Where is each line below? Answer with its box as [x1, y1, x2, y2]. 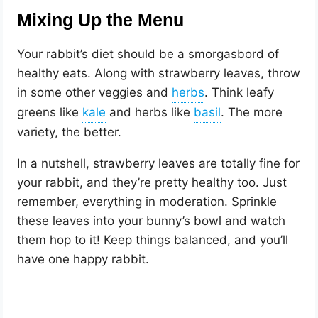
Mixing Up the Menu [17, 10, 185, 30]
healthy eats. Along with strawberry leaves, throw [17, 65, 301, 80]
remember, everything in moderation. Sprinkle [17, 194, 278, 209]
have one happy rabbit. [17, 251, 150, 266]
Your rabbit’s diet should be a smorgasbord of [17, 46, 280, 61]
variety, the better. [17, 124, 122, 139]
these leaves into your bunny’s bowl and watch [17, 213, 286, 228]
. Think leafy [204, 84, 275, 99]
